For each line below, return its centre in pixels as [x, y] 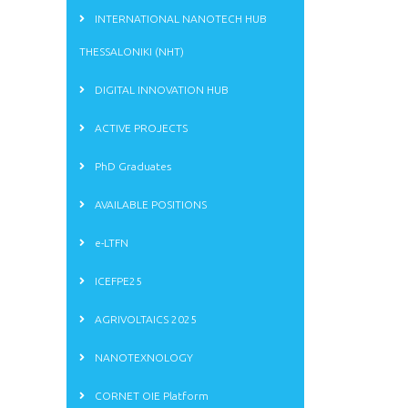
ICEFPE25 [117, 281]
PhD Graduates [132, 167]
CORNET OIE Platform [150, 396]
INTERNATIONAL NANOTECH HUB [179, 19]
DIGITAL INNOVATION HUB [160, 90]
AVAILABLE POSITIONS [149, 205]
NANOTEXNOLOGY [143, 358]
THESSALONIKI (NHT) [132, 52]
